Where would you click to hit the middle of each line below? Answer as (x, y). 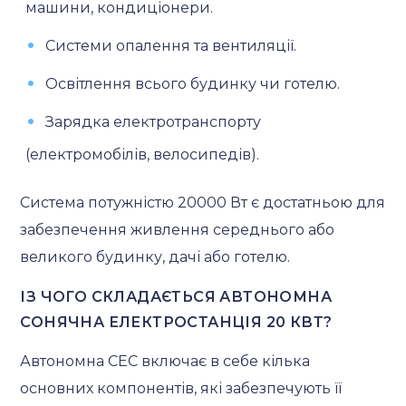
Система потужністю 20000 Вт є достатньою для (203, 202)
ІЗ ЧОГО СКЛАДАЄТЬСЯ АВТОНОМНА (176, 296)
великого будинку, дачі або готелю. (155, 256)
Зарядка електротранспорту (154, 121)
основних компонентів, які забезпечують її (181, 388)
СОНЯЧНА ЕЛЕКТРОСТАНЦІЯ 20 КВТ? (176, 322)
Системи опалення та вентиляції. (171, 45)
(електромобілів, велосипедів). (143, 154)
